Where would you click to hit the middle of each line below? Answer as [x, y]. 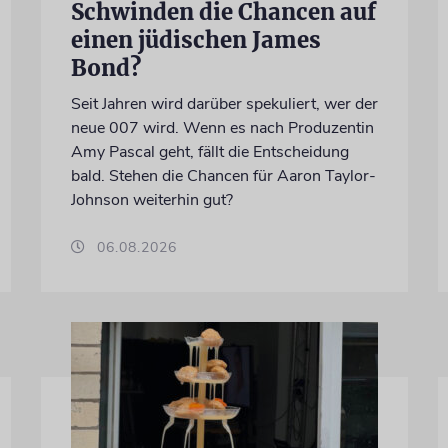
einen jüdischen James [195, 39]
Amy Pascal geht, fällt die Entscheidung [209, 151]
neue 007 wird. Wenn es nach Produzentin [222, 127]
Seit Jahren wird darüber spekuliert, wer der [224, 103]
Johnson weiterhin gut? [151, 199]
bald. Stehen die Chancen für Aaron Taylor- [223, 175]
